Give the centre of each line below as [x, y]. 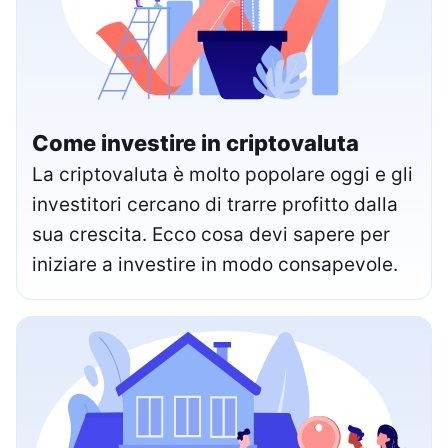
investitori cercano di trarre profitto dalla [215, 205]
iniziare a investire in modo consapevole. [215, 265]
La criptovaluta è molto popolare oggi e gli [222, 175]
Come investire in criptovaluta [195, 143]
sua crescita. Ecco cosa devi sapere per [211, 235]
